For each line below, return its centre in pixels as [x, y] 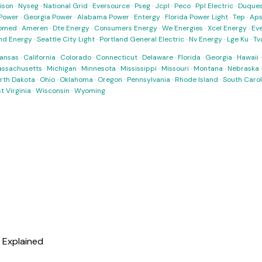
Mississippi [139, 68]
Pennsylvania [149, 80]
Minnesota [99, 68]
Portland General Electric [142, 39]
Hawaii [248, 57]
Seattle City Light [66, 39]
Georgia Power [48, 17]
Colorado [76, 57]
